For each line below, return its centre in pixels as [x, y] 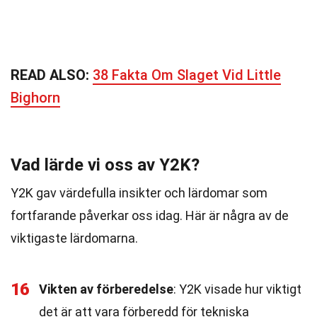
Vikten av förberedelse [106, 289]
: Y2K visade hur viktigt [237, 289]
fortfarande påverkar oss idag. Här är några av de [150, 215]
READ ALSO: [52, 75]
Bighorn [35, 98]
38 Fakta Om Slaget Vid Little [187, 75]
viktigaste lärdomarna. [74, 238]
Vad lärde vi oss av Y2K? [105, 165]
